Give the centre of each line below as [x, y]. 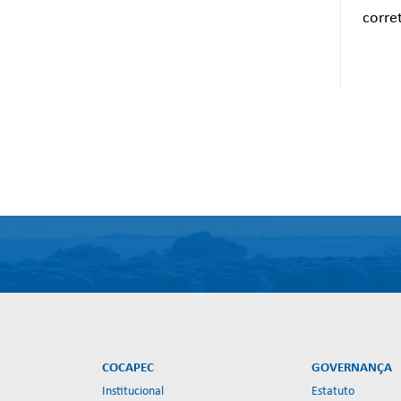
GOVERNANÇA [352, 369]
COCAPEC [128, 369]
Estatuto [333, 392]
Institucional [133, 392]
